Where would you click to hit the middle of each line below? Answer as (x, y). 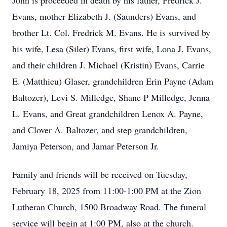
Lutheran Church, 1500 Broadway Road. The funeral (109, 207)
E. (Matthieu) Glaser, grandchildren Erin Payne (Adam (113, 81)
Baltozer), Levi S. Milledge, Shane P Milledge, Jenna (111, 97)
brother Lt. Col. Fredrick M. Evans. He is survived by (111, 32)
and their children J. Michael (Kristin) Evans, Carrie (108, 65)
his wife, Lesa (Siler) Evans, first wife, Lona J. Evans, (112, 49)
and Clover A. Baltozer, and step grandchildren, (100, 130)
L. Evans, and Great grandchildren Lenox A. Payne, (108, 113)
